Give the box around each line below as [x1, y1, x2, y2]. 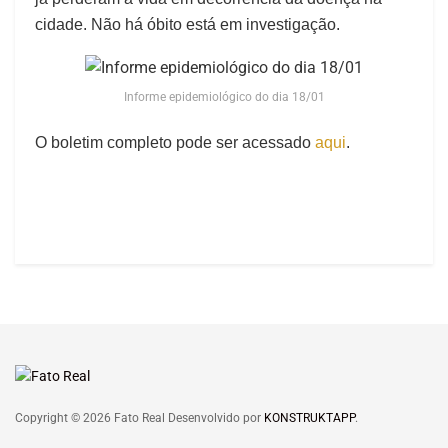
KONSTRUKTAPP [264, 411, 355, 426]
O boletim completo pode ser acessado [35, 134, 315, 152]
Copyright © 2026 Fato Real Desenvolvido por [15, 411, 264, 426]
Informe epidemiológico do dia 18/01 [123, 90, 325, 105]
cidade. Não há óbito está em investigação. [35, 16, 340, 34]
